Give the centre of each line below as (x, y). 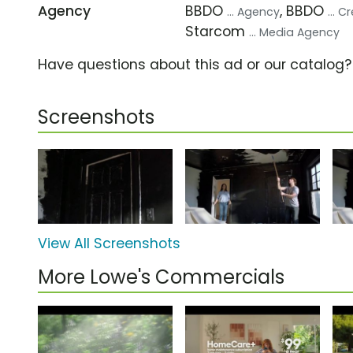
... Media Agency (295, 32)
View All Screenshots (109, 244)
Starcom (217, 31)
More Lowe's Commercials (161, 277)
